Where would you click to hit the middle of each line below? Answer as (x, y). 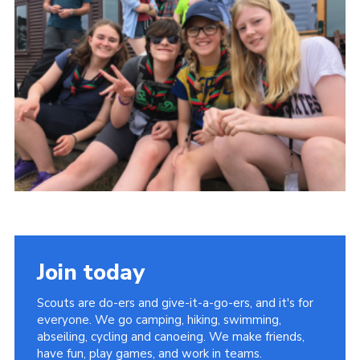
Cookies (57, 111)
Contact (57, 81)
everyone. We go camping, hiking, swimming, (159, 320)
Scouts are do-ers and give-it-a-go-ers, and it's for (175, 303)
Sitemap (58, 141)
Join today (90, 273)
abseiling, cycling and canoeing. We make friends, (170, 337)
